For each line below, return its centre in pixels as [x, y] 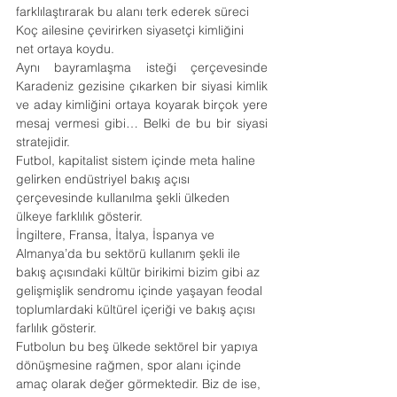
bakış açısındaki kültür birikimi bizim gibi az [140, 272]
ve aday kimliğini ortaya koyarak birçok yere [142, 105]
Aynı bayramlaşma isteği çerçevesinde [142, 67]
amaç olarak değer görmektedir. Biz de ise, [140, 384]
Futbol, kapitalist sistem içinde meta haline [137, 160]
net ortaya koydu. [65, 49]
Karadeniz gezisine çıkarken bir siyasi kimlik [142, 86]
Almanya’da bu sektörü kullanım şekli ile [130, 253]
